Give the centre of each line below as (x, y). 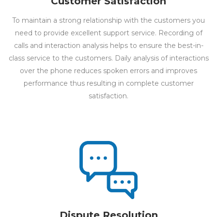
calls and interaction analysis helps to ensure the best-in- (108, 45)
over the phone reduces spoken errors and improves (108, 70)
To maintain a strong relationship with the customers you (108, 20)
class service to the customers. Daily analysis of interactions (108, 58)
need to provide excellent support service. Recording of (108, 33)
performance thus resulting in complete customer (108, 83)
